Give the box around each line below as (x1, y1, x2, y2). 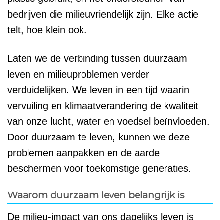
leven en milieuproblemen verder (7, 68, 149, 80)
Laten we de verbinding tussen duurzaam (7, 53, 187, 64)
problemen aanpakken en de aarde (7, 147, 160, 158)
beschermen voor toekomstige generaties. (7, 163, 191, 174)
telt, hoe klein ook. (7, 24, 87, 35)
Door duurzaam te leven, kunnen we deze (7, 131, 190, 142)
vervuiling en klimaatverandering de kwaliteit (7, 100, 198, 111)
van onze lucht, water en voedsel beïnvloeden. (7, 115, 210, 127)
